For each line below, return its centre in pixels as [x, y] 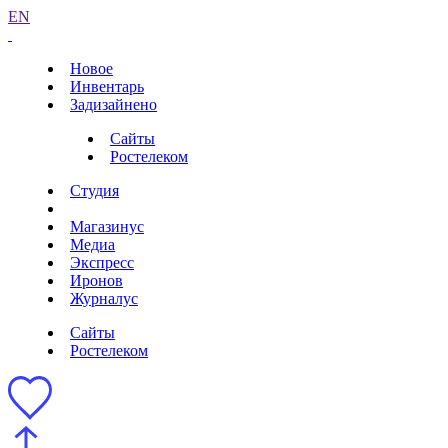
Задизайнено [113, 104]
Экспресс [102, 262]
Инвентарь [107, 86]
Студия [94, 190]
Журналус [104, 298]
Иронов [96, 280]
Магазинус [107, 226]
